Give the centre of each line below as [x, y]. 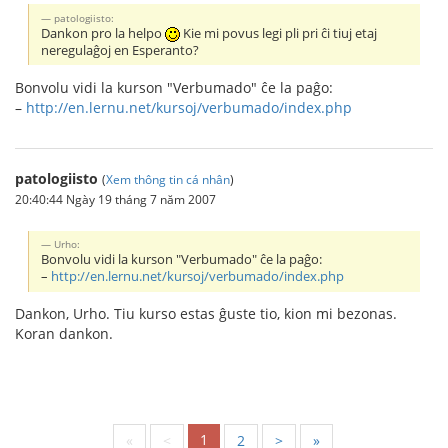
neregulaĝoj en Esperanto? [120, 50]
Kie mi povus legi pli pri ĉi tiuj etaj [279, 33]
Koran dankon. [64, 334]
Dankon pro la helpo [103, 33]
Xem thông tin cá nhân [168, 178]
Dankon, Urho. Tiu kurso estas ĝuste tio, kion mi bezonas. [206, 314]
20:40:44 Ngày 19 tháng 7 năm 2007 [115, 198]
